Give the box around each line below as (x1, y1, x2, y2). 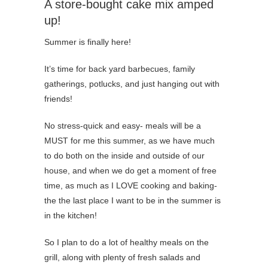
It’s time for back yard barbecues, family (44, 64, 195, 74)
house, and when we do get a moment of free (44, 166, 217, 175)
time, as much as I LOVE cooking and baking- (44, 181, 217, 190)
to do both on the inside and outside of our (44, 151, 205, 160)
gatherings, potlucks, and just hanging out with (44, 79, 220, 89)
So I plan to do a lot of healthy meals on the (44, 237, 209, 247)
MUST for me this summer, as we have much (44, 136, 215, 145)
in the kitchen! (44, 211, 97, 220)
